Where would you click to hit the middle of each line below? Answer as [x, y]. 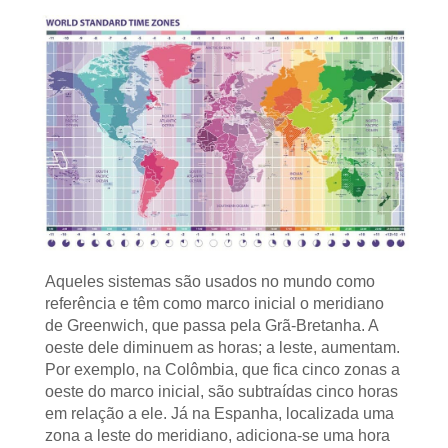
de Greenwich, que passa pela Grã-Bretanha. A [212, 325]
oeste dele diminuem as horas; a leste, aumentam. [223, 347]
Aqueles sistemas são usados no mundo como [210, 281]
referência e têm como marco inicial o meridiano [215, 303]
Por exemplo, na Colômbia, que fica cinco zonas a [223, 369]
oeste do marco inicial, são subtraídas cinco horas [222, 391]
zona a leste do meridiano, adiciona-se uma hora [218, 435]
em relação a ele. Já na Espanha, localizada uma [220, 413]
